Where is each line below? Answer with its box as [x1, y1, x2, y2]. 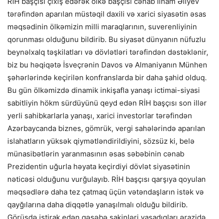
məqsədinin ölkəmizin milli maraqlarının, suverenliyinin [7, 22, 197, 31]
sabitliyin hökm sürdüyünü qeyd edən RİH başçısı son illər [7, 98, 207, 108]
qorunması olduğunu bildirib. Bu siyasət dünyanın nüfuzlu [7, 34, 206, 44]
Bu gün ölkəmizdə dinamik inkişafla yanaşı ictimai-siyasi [7, 85, 200, 95]
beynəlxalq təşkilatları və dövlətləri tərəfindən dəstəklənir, [7, 47, 208, 57]
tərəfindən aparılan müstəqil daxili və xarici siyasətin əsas [7, 9, 206, 19]
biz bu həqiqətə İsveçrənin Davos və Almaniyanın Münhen [7, 60, 207, 69]
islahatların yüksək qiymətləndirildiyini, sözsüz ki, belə [7, 136, 195, 146]
